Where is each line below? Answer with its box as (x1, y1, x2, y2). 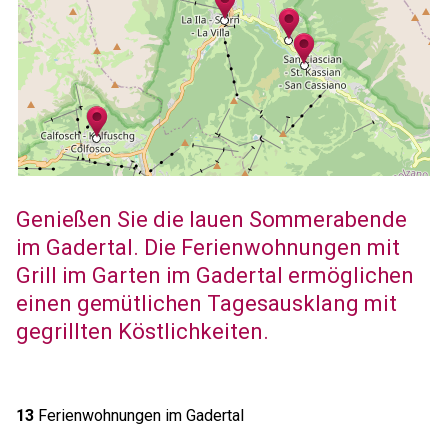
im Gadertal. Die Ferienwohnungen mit (15, 235, 400, 260)
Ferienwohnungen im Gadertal (33, 406, 244, 425)
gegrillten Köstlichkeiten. (15, 319, 269, 344)
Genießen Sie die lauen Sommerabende (15, 207, 407, 232)
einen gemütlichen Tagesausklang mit (15, 291, 397, 316)
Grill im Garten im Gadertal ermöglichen (15, 263, 414, 288)
